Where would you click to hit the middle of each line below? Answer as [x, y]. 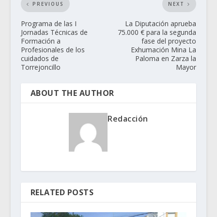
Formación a [40, 41]
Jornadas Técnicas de [54, 32]
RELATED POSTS [62, 193]
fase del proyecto [169, 41]
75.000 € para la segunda [157, 32]
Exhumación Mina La [164, 50]
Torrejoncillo [40, 67]
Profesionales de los [53, 50]
